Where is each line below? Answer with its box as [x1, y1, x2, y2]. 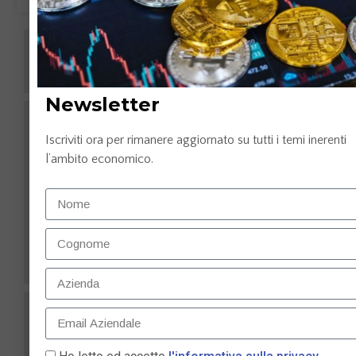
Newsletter [44, 92, 160, 116]
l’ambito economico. [44, 151, 153, 166]
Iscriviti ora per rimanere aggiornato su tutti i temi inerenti [44, 132, 346, 147]
